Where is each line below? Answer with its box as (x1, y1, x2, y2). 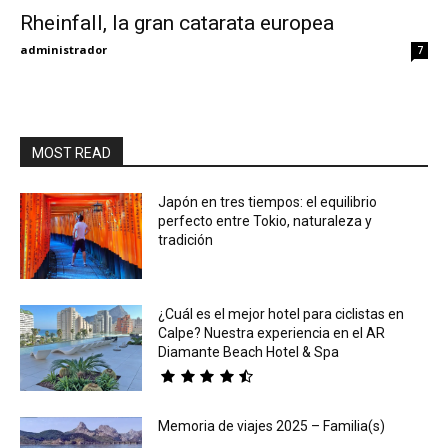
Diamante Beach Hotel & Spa (158, 343, 340, 360)
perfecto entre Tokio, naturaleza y (158, 213, 373, 230)
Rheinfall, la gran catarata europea (20, 11, 334, 36)
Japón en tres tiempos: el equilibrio (158, 194, 378, 211)
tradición (158, 232, 214, 249)
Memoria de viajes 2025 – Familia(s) (158, 417, 386, 434)
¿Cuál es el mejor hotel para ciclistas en (158, 305, 405, 322)
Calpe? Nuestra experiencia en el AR (158, 324, 386, 341)
